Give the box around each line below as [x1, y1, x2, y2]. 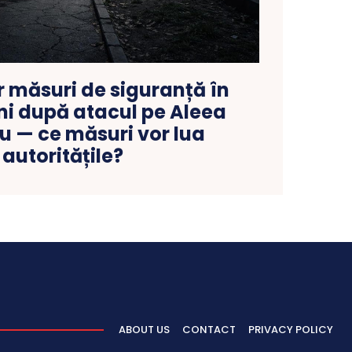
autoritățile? [2, 143, 123, 170]
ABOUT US [119, 322, 170, 338]
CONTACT [182, 322, 236, 338]
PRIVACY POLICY [248, 322, 333, 338]
